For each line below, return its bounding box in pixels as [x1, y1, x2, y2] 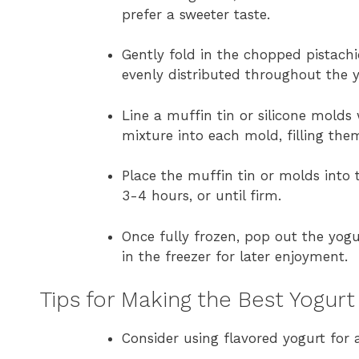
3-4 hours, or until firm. [122, 188, 281, 204]
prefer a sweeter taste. [122, 6, 270, 22]
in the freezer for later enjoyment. [122, 248, 348, 264]
